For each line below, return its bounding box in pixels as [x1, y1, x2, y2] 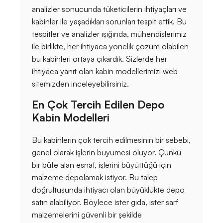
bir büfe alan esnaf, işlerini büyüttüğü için [32, 160, 171, 170]
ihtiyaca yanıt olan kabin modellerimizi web [32, 66, 178, 77]
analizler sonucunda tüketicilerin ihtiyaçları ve [32, 4, 187, 14]
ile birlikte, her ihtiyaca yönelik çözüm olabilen [32, 41, 189, 52]
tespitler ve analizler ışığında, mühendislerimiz [32, 29, 187, 39]
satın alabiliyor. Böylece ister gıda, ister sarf [32, 197, 178, 208]
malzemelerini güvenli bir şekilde [32, 210, 142, 220]
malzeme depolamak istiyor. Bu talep [32, 172, 158, 183]
